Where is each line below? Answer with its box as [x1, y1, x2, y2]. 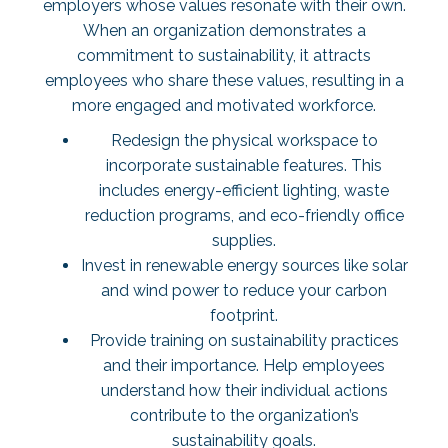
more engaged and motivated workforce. [72, 96, 376, 115]
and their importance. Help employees [103, 356, 385, 375]
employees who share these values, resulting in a [44, 71, 404, 90]
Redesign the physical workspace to [110, 131, 378, 150]
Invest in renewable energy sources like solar [80, 256, 408, 275]
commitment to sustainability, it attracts [77, 46, 371, 65]
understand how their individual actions [100, 381, 388, 400]
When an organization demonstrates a [82, 21, 366, 40]
